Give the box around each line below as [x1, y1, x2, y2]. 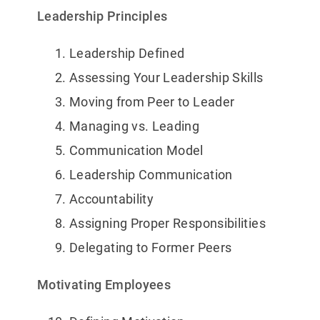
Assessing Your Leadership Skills [69, 70, 264, 86]
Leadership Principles [37, 9, 168, 24]
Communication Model [69, 143, 204, 159]
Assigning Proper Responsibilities [69, 216, 266, 231]
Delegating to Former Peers [69, 240, 232, 256]
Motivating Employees [37, 277, 171, 293]
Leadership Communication [69, 167, 233, 183]
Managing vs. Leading [69, 119, 200, 134]
